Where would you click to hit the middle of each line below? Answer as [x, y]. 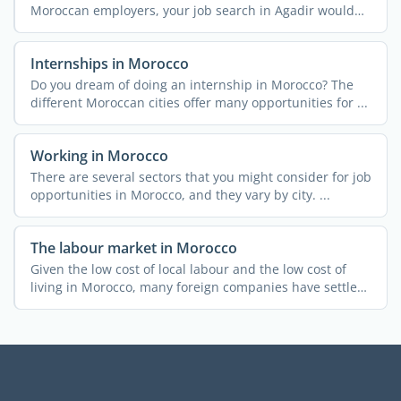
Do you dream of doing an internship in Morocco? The [192, 85]
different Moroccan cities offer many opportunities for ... [199, 103]
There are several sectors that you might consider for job [200, 177]
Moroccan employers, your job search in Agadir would [192, 11]
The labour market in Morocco [133, 247]
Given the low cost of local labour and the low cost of [188, 269]
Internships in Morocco [109, 63]
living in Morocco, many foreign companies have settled [197, 286]
